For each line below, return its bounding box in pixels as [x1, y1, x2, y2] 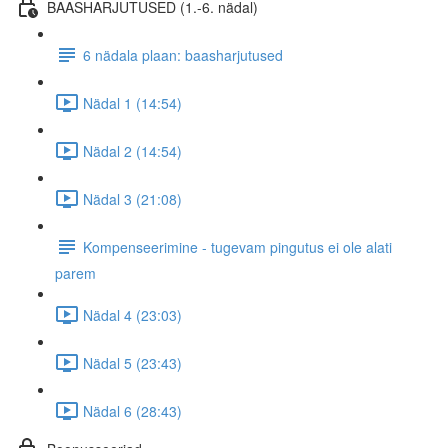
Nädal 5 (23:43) [83, 352, 182, 373]
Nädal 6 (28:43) [83, 400, 182, 421]
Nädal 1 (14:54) [83, 92, 182, 113]
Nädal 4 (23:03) [83, 304, 182, 325]
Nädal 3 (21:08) [83, 188, 182, 209]
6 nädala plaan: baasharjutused [83, 44, 283, 65]
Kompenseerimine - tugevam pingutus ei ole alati [83, 236, 392, 257]
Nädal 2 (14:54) [83, 140, 182, 161]
